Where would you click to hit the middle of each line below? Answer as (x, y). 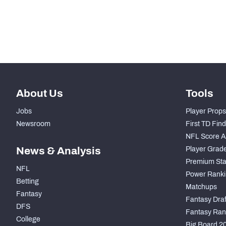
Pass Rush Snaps (76, 14)
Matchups (201, 187)
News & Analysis (59, 151)
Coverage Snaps (74, 37)
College (28, 219)
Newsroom (33, 124)
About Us (40, 94)
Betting (27, 182)
